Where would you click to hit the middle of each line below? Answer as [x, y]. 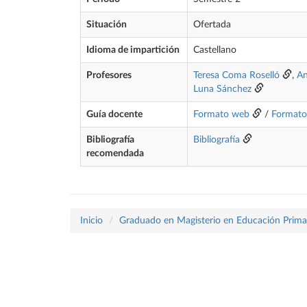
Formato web [221, 114]
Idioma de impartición [133, 50]
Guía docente [114, 114]
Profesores [109, 75]
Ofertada [212, 25]
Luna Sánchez [222, 89]
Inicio [91, 221]
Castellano [215, 50]
